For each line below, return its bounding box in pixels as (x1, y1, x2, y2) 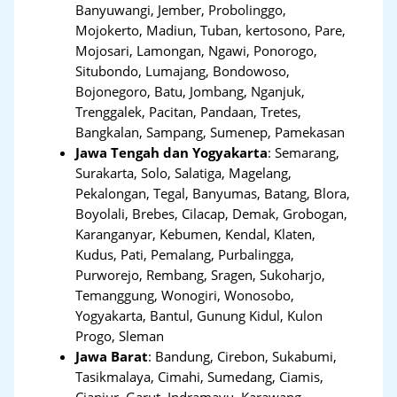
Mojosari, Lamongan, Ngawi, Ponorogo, (75, 41, 318, 59)
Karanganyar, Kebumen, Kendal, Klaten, (75, 224, 316, 243)
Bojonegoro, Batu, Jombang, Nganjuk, (75, 82, 306, 100)
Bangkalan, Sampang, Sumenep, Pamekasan (75, 122, 346, 141)
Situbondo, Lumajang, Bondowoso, (75, 61, 291, 80)
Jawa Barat (75, 346, 149, 365)
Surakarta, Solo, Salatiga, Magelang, (75, 163, 292, 182)
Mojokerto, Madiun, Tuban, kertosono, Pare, (75, 20, 346, 39)
